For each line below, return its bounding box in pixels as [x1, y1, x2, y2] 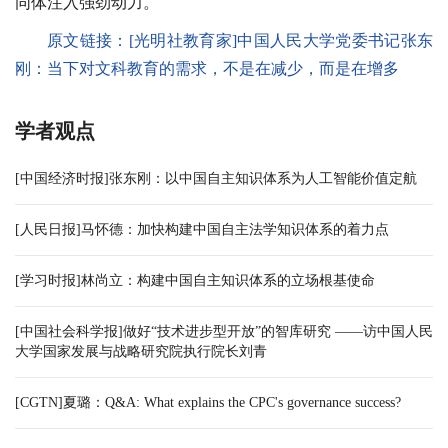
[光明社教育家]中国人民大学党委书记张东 [128, 32, 434, 50]
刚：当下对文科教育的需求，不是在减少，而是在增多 [15, 60, 399, 78]
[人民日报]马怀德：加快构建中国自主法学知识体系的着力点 [15, 222, 389, 238]
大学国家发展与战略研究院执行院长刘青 [15, 344, 267, 360]
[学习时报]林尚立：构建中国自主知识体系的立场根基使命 [15, 273, 375, 289]
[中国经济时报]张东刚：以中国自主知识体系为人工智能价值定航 [15, 171, 417, 187]
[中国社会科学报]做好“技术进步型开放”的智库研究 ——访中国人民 [15, 324, 433, 340]
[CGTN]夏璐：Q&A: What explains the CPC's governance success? [15, 395, 401, 411]
